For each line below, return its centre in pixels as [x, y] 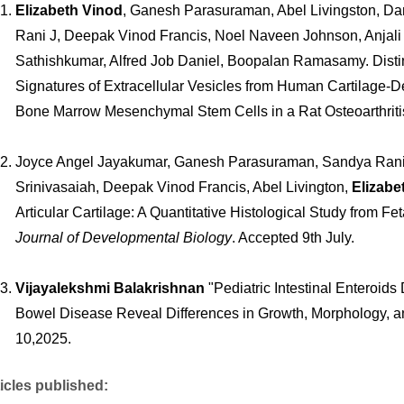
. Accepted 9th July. [293, 238]
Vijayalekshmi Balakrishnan [111, 288]
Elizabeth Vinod [69, 10]
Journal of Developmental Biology [123, 238]
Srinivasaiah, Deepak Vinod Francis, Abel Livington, [183, 187]
